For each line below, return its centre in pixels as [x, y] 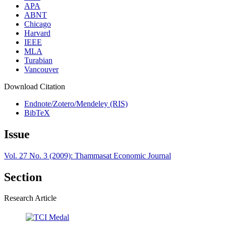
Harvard [37, 33]
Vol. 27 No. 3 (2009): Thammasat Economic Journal [88, 155]
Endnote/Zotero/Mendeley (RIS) [76, 103]
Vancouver [41, 69]
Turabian [38, 60]
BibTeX [37, 112]
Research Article [30, 198]
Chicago [38, 24]
